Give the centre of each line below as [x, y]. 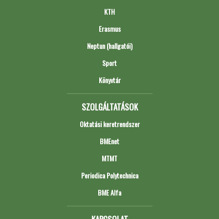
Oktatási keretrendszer [109, 124]
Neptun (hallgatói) [109, 45]
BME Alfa [109, 192]
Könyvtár [109, 80]
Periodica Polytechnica [109, 175]
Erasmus [109, 28]
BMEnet [109, 141]
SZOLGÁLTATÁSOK [109, 107]
